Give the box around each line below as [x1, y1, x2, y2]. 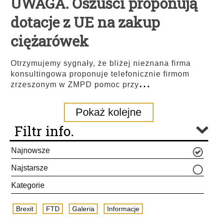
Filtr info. [15, 122, 74, 140]
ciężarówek [11, 31, 89, 51]
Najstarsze [11, 164, 48, 172]
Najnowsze [11, 146, 50, 155]
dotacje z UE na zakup [11, 13, 160, 32]
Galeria [72, 205, 94, 213]
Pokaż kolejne [76, 106, 141, 119]
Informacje [107, 205, 139, 213]
